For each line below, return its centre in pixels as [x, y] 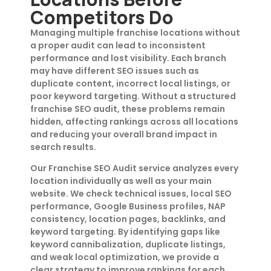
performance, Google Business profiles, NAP [128, 207]
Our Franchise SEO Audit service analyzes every [134, 168]
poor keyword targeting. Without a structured [133, 96]
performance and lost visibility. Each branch [128, 58]
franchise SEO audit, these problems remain [128, 109]
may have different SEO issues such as [115, 71]
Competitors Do [102, 17]
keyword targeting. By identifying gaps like [125, 232]
